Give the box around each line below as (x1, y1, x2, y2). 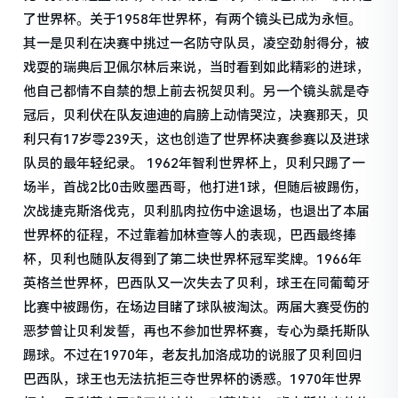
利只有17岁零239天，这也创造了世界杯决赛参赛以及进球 (23, 131, 370, 147)
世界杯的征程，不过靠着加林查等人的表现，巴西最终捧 (23, 227, 357, 243)
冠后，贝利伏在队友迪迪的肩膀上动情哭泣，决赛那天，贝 (23, 107, 370, 123)
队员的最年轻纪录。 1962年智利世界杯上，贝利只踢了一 (23, 155, 366, 171)
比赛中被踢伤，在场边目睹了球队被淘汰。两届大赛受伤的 (23, 298, 370, 315)
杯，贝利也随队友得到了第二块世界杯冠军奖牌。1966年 (23, 251, 362, 267)
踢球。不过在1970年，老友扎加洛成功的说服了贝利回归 (23, 346, 362, 363)
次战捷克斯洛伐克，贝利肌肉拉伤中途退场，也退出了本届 (23, 203, 370, 219)
